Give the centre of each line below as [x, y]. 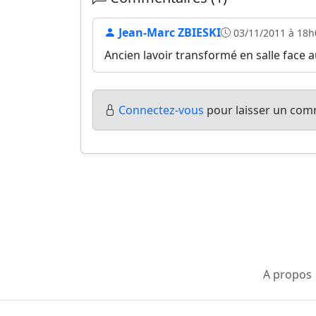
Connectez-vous [161, 110]
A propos [287, 274]
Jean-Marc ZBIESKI [168, 32]
